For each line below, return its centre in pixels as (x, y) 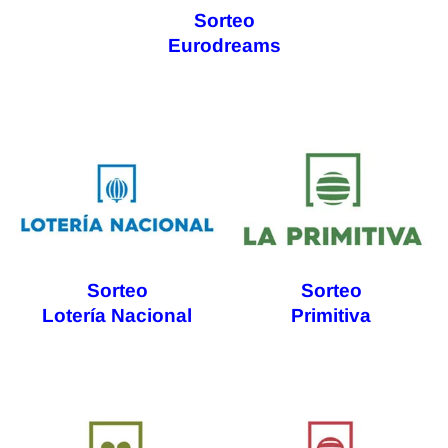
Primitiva (331, 316)
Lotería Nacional (117, 316)
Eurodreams (224, 46)
